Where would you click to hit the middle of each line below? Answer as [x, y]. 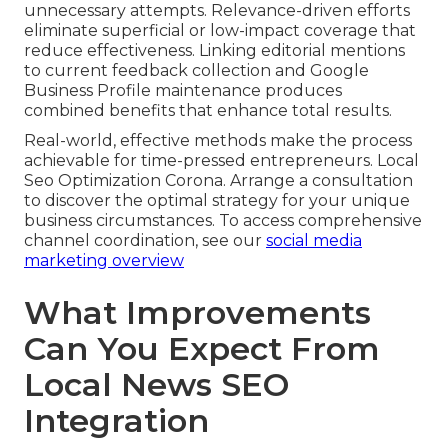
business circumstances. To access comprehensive [223, 220]
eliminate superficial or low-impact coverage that [220, 30]
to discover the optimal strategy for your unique [217, 200]
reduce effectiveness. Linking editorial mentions [214, 50]
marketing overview [104, 260]
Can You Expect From [202, 348]
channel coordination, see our [145, 240]
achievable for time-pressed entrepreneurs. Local [221, 160]
